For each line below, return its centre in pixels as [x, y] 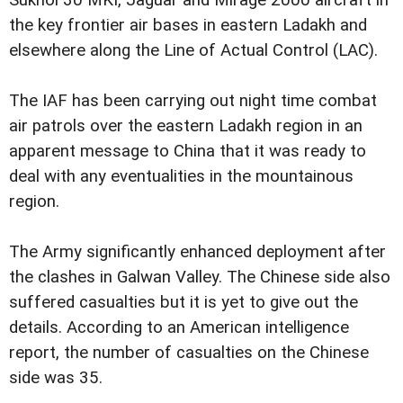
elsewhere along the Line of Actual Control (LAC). [196, 50]
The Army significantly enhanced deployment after [197, 251]
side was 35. [56, 377]
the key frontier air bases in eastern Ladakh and [188, 25]
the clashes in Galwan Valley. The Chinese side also [200, 277]
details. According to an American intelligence [179, 327]
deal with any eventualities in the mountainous [181, 176]
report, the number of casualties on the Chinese [189, 352]
